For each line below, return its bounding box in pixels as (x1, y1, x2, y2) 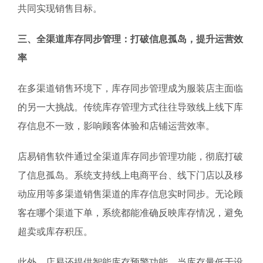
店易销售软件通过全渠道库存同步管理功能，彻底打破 (18, 151, 243, 161)
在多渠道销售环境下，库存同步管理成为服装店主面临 (18, 83, 243, 93)
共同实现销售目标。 (18, 3, 102, 14)
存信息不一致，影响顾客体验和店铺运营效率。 (18, 120, 215, 131)
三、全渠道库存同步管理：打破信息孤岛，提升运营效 (18, 33, 243, 44)
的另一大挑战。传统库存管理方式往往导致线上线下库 (18, 102, 243, 112)
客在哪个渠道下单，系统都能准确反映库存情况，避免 (18, 207, 243, 218)
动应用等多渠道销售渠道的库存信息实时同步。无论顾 (18, 188, 243, 199)
